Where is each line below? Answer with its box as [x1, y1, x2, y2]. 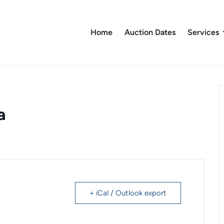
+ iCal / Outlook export [89, 188, 166, 197]
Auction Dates [124, 27, 175, 37]
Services [187, 27, 219, 37]
